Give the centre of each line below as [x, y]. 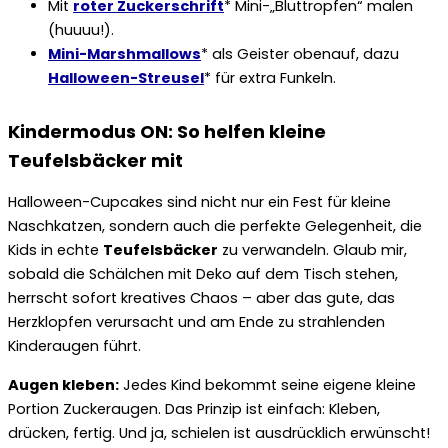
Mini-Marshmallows [124, 53]
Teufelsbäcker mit [95, 160]
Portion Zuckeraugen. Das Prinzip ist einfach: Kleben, [194, 408]
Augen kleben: [63, 384]
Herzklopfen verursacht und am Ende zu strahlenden [196, 322]
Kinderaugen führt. [74, 346]
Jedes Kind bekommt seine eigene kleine [267, 384]
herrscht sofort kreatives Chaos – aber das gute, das [201, 298]
